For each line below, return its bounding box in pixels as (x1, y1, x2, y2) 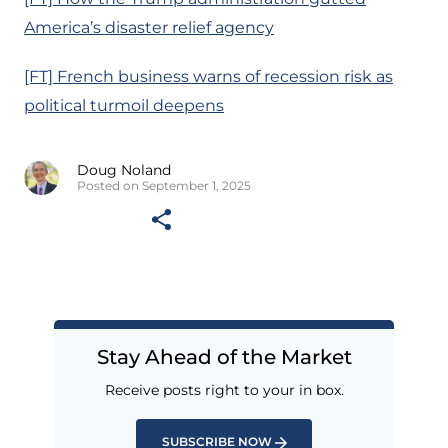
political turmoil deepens (24, 96, 224, 116)
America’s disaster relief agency (24, 18, 274, 38)
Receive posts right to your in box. (104, 380, 344, 399)
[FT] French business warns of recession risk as (24, 67, 393, 87)
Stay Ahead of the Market (96, 344, 352, 369)
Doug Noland (77, 161, 171, 180)
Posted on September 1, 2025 (77, 178, 251, 194)
